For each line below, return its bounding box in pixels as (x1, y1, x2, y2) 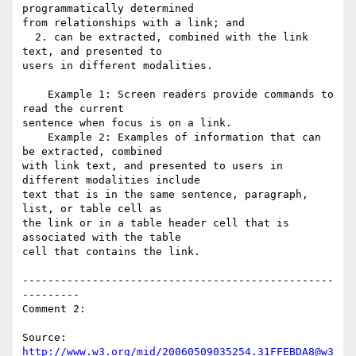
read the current (22, 103, 124, 115)
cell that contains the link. (22, 246, 200, 258)
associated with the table (22, 231, 181, 244)
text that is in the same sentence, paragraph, (22, 188, 308, 201)
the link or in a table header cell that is (22, 217, 289, 230)
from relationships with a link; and (22, 17, 245, 29)
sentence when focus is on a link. (22, 117, 232, 130)
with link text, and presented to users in (22, 160, 283, 172)
